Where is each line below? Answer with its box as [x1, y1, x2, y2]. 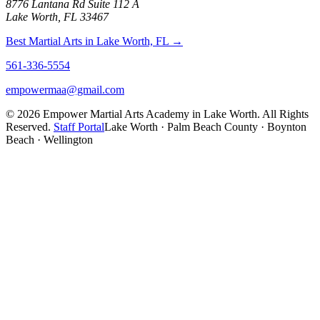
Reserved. [6, 120, 51, 133]
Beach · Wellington [6, 133, 93, 146]
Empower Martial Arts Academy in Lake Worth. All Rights [40, 107, 309, 120]
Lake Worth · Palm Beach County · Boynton [104, 120, 306, 133]
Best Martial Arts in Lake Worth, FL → [6, 34, 183, 47]
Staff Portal [54, 120, 104, 133]
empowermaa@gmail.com [6, 83, 124, 96]
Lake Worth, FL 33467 [6, 10, 109, 23]
